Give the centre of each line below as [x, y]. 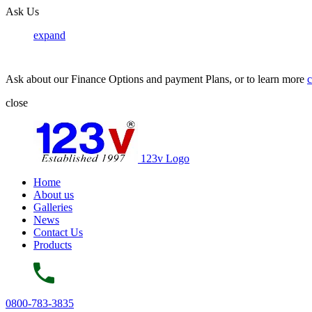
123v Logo [165, 158]
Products [53, 245]
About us [54, 195]
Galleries [53, 207]
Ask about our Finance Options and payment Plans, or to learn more [156, 79]
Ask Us [22, 11]
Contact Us [58, 232]
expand [49, 35]
